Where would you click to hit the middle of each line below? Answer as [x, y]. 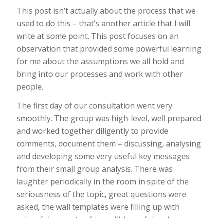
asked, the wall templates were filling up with [98, 207]
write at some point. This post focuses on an [97, 36]
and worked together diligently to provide [92, 131]
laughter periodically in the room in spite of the [102, 182]
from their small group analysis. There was [94, 169]
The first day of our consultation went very [94, 106]
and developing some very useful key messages [103, 156]
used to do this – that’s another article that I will [103, 23]
